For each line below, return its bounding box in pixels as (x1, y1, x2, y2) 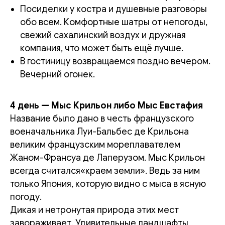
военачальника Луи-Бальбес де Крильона (10, 126, 189, 137)
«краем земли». (80, 165, 149, 176)
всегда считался (10, 165, 80, 176)
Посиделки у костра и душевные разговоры (20, 3, 207, 15)
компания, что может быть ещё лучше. (20, 42, 183, 54)
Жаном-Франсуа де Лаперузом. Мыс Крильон (10, 152, 205, 163)
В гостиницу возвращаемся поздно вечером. (20, 55, 210, 67)
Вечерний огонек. (20, 68, 95, 80)
